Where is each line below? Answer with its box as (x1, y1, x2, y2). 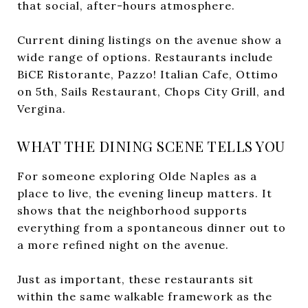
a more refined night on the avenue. (17, 237, 229, 252)
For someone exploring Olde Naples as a (17, 168, 257, 183)
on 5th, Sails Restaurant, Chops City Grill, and (17, 84, 285, 98)
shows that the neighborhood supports (17, 203, 247, 217)
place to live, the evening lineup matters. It (17, 186, 272, 200)
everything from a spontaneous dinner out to (17, 220, 286, 234)
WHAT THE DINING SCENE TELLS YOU (17, 135, 285, 155)
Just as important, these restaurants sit (17, 272, 254, 286)
